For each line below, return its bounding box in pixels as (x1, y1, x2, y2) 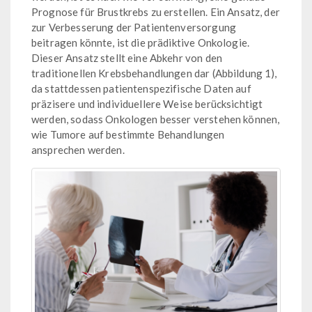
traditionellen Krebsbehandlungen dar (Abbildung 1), (31, 67, 277, 79)
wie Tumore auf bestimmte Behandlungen (31, 128, 225, 141)
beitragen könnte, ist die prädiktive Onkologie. (31, 36, 250, 49)
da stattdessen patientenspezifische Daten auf (31, 82, 251, 95)
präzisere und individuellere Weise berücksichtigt (31, 97, 263, 110)
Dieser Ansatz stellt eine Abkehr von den (31, 52, 222, 64)
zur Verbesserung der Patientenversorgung (31, 21, 236, 33)
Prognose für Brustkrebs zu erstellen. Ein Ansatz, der (31, 6, 280, 18)
